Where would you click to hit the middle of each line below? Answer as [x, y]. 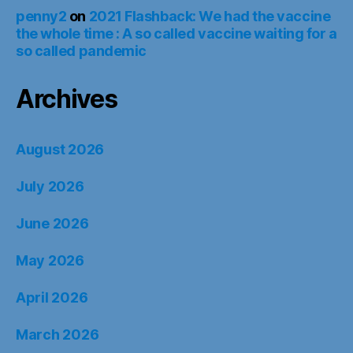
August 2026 [60, 149]
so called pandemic [81, 51]
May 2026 [50, 260]
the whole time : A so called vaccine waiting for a [176, 33]
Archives [67, 99]
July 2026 [50, 186]
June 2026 [52, 223]
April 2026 [52, 297]
